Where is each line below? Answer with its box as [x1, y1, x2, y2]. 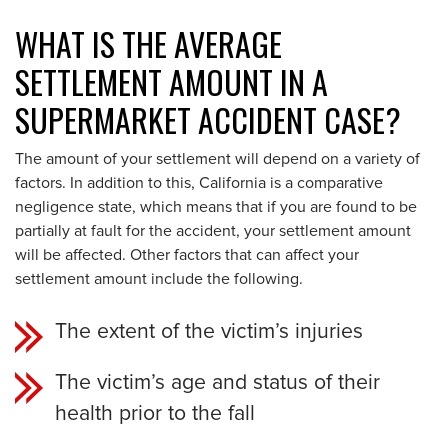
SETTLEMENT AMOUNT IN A [15, 58, 328, 105]
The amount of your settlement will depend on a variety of [15, 151, 420, 167]
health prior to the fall [55, 403, 255, 424]
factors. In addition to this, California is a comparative [15, 175, 383, 191]
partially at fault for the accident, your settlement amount [15, 223, 411, 239]
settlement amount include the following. [15, 271, 303, 287]
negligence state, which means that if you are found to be [15, 199, 417, 215]
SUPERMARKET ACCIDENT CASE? [15, 96, 401, 143]
